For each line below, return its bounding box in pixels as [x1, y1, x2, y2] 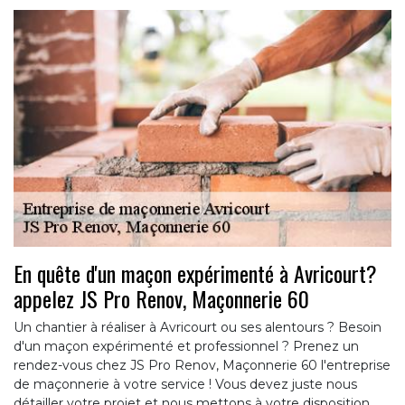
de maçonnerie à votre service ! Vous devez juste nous [14, 375, 357, 392]
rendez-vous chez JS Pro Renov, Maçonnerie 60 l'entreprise [14, 356, 391, 373]
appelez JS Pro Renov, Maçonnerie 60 [14, 281, 309, 315]
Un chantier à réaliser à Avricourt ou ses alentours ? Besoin [14, 318, 381, 335]
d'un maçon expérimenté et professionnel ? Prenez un [14, 337, 359, 354]
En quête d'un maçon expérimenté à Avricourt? [14, 256, 377, 289]
